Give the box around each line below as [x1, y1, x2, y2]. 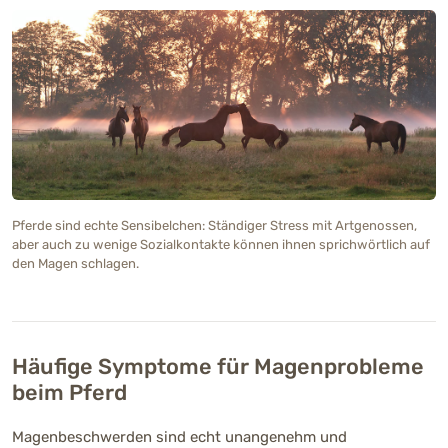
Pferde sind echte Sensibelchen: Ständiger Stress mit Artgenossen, [12, 218, 417, 234]
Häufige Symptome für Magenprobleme [12, 354, 424, 380]
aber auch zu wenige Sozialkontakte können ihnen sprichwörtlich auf [12, 237, 430, 253]
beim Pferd [12, 380, 127, 406]
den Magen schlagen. [12, 256, 139, 272]
